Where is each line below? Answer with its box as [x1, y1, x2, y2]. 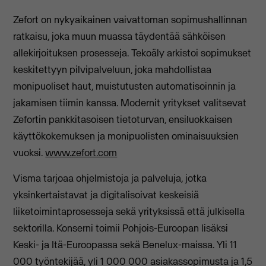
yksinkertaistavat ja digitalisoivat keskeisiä [13, 188, 199, 201]
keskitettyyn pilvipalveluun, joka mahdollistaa [13, 63, 212, 77]
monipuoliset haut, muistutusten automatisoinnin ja [13, 80, 236, 93]
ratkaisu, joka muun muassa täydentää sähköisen [13, 30, 226, 43]
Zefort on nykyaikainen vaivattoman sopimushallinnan [13, 13, 248, 27]
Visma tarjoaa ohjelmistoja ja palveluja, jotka [13, 171, 207, 185]
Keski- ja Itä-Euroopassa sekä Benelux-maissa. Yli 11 [13, 237, 237, 251]
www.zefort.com [45, 146, 118, 160]
